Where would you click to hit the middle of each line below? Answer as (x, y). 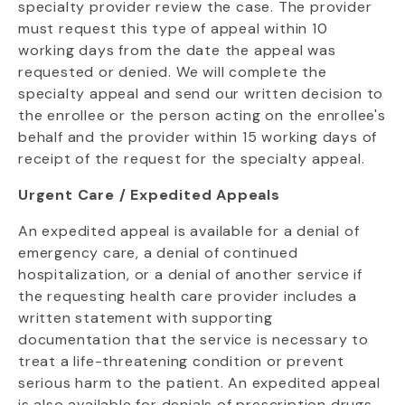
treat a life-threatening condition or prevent (181, 361)
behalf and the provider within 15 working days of (198, 137)
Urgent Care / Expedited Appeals (149, 195)
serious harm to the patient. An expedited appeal (199, 383)
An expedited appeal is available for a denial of (189, 231)
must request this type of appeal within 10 (173, 28)
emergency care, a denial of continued (158, 253)
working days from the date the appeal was (177, 50)
